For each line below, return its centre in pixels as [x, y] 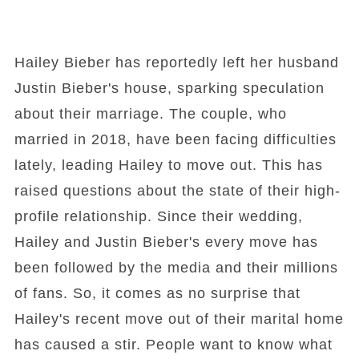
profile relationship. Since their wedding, [158, 216]
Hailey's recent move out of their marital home [179, 319]
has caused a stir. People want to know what [173, 345]
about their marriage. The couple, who [150, 114]
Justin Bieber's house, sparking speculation [169, 88]
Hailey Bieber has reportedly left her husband [176, 63]
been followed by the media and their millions [176, 268]
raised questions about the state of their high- [177, 191]
